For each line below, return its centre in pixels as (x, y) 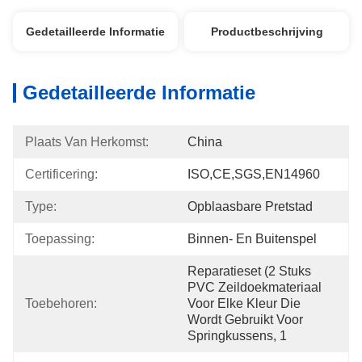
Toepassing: (60, 239)
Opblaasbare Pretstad (250, 206)
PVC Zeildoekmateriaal (255, 287)
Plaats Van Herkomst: (87, 142)
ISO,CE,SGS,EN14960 (254, 174)
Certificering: (61, 174)
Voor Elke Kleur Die (244, 303)
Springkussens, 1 (237, 336)
